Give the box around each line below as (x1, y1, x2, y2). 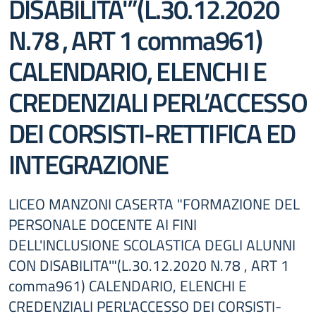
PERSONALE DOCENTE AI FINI (8, 213, 197, 236)
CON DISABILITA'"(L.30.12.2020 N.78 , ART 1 (8, 254, 289, 276)
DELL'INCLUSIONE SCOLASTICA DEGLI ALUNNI (8, 233, 296, 256)
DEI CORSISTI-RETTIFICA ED (8, 112, 296, 154)
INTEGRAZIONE (8, 143, 169, 185)
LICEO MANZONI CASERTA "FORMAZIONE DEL (8, 193, 300, 215)
